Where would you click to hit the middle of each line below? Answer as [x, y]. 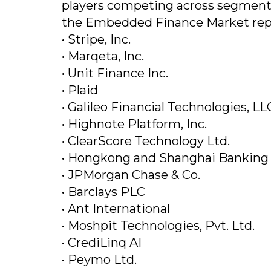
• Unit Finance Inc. [115, 73]
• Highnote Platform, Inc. [134, 124]
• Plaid [80, 90]
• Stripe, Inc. [96, 40]
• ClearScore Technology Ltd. [146, 141]
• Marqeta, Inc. [103, 57]
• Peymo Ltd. [99, 260]
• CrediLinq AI [102, 243]
